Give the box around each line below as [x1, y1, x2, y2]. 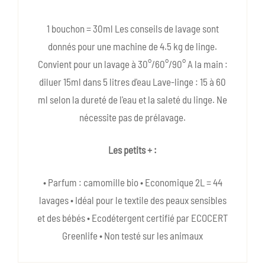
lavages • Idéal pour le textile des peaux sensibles [38, 194, 227, 206]
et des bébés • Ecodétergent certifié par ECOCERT [37, 212, 228, 224]
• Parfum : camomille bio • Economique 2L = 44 [43, 176, 222, 189]
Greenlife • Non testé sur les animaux [62, 230, 203, 242]
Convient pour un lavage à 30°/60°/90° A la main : [37, 58, 228, 70]
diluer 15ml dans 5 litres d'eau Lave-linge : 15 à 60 [39, 76, 226, 88]
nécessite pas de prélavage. [79, 111, 186, 124]
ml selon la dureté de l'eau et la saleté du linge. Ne [38, 93, 227, 106]
